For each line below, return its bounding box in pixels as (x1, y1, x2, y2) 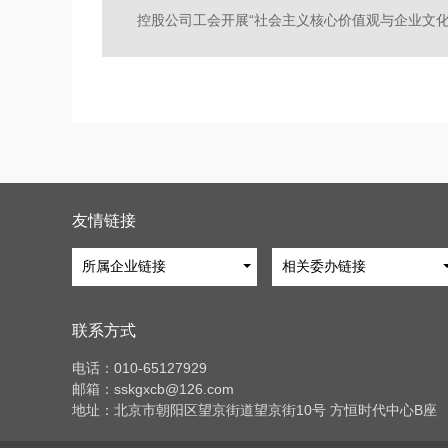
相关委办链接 (282, 258, 366, 275)
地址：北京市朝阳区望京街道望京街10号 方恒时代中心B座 (72, 401, 437, 418)
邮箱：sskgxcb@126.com (72, 380, 234, 397)
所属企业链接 (82, 258, 166, 275)
